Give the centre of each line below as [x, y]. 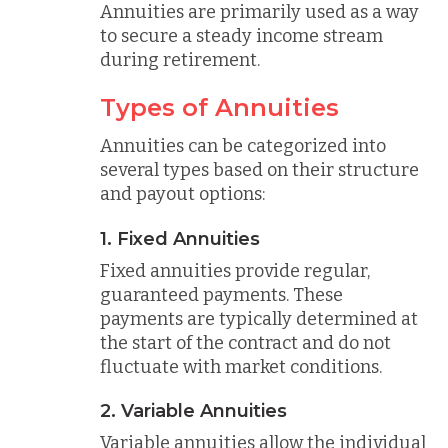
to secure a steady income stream [241, 35]
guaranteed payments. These [221, 294]
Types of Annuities [219, 107]
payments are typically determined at [259, 318]
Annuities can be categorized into [243, 146]
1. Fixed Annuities [180, 238]
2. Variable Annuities [193, 411]
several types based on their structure [259, 170]
